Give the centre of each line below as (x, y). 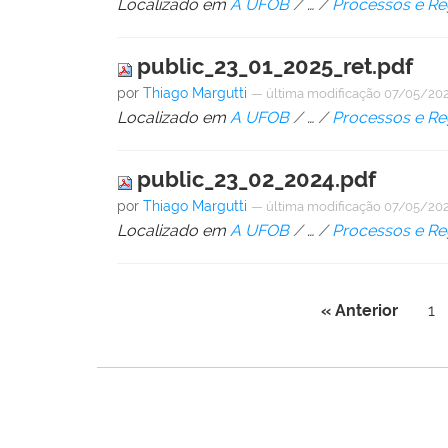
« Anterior (360, 311)
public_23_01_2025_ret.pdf (275, 66)
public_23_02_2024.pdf (257, 179)
